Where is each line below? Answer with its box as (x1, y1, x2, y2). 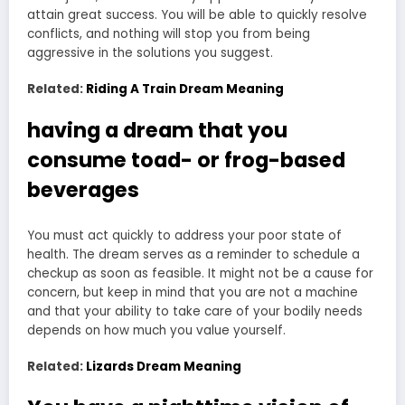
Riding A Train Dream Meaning (86, 80, 284, 98)
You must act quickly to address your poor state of (27, 226, 342, 244)
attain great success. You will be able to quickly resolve (27, 5, 367, 24)
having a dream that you (27, 116, 287, 146)
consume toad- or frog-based (27, 146, 345, 175)
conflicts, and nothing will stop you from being (27, 24, 310, 42)
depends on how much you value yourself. (27, 321, 286, 339)
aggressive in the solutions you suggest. (27, 43, 273, 61)
